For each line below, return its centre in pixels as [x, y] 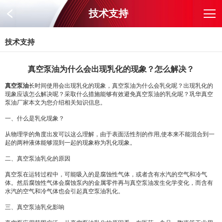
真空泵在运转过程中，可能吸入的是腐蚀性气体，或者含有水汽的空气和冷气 [106, 174]
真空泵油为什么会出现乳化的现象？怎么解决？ [111, 69]
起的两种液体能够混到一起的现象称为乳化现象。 [70, 143]
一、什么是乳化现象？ [35, 118]
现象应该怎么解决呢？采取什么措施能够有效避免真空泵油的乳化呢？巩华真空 [109, 94]
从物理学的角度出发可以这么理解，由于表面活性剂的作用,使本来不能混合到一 [110, 134]
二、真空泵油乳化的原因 [38, 159]
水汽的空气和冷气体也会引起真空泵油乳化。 [64, 191]
